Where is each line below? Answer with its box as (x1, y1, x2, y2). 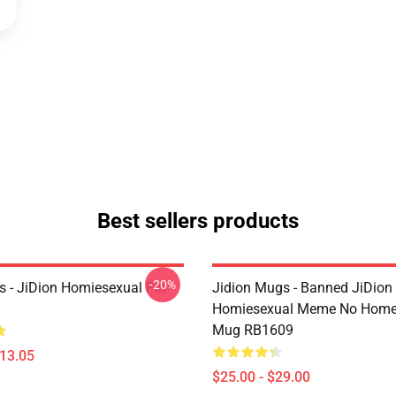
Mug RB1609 (212, 322, 293, 339)
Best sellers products (97, 209, 299, 233)
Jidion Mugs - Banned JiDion (212, 279, 392, 296)
